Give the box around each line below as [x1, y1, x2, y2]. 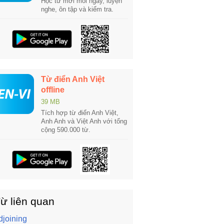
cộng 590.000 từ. [41, 126, 90, 133]
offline [41, 85, 64, 94]
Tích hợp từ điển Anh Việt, [41, 109, 118, 116]
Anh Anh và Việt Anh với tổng [41, 117, 127, 125]
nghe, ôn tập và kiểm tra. [41, 5, 113, 13]
